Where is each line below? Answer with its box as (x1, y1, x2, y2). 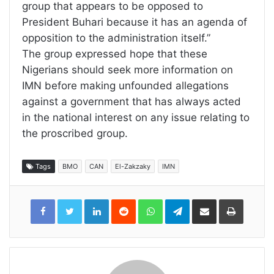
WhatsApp (162, 196, 202, 207)
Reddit (135, 196, 160, 207)
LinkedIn (108, 196, 141, 207)
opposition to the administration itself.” (22, 31, 210, 44)
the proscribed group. (22, 127, 128, 139)
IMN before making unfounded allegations (22, 79, 229, 92)
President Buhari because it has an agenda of (22, 15, 247, 28)
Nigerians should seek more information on (22, 63, 233, 76)
